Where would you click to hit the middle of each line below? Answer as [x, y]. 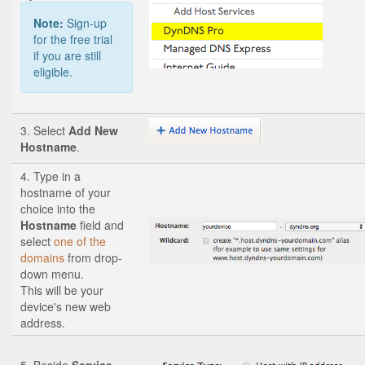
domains [42, 257]
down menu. [60, 273]
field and [100, 224]
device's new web [66, 306]
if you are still [67, 55]
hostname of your [66, 192]
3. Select [44, 130]
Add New [93, 130]
